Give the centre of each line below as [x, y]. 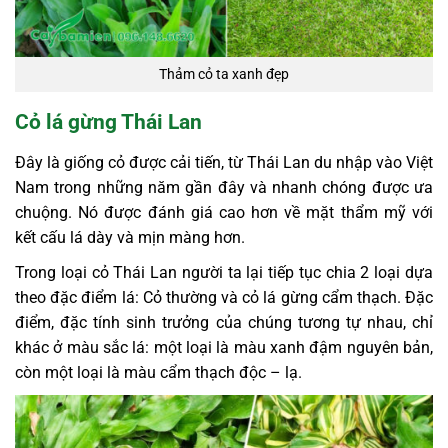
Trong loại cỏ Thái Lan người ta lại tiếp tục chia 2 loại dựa [224, 272]
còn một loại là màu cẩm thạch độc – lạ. [158, 372]
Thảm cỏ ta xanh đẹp [224, 74]
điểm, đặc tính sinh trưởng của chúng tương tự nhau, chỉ [224, 322]
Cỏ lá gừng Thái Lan [108, 122]
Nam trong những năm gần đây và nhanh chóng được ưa [224, 187]
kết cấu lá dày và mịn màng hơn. [130, 237]
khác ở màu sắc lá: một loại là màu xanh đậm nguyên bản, [224, 347]
